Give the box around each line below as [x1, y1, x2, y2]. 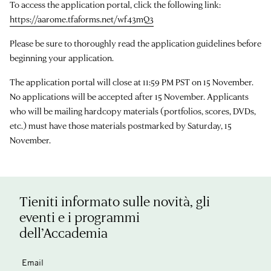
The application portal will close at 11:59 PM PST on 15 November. [10, 76, 253, 88]
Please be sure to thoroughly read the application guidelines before [10, 38, 261, 50]
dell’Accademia [19, 224, 108, 242]
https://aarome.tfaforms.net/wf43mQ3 [10, 13, 154, 25]
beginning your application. [10, 52, 114, 64]
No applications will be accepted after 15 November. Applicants [10, 91, 249, 103]
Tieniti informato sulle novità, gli [19, 192, 210, 211]
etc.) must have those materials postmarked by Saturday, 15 [10, 120, 232, 132]
